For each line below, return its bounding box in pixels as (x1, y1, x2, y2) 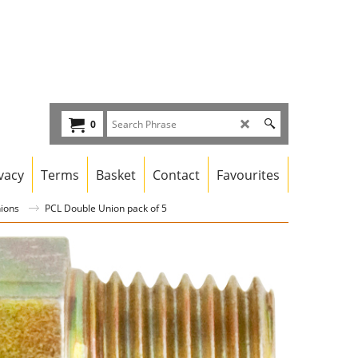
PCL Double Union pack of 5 (45, 201, 167, 214)
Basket (96, 165, 136, 184)
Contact (153, 165, 200, 184)
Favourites (217, 165, 280, 184)
